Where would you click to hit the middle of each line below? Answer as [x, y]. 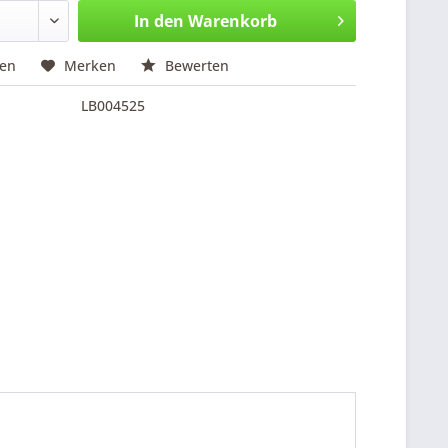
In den [158, 21]
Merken [90, 65]
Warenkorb [232, 21]
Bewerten [195, 65]
